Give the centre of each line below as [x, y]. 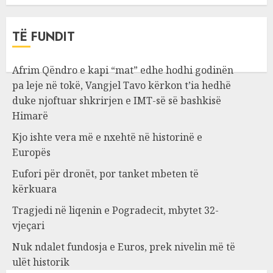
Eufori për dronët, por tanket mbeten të [105, 174]
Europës [31, 152]
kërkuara [34, 189]
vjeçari [28, 225]
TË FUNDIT [44, 37]
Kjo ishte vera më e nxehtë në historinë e [107, 137]
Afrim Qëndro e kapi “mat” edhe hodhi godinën [123, 70]
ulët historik [41, 262]
